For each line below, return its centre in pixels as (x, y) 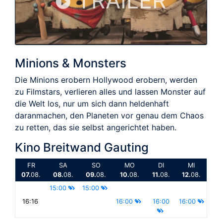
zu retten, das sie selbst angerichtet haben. (96, 127)
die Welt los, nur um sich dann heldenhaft (92, 103)
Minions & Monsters (71, 63)
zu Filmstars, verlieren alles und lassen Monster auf (110, 91)
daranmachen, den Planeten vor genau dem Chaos (109, 115)
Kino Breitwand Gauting (82, 147)
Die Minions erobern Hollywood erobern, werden (106, 80)
